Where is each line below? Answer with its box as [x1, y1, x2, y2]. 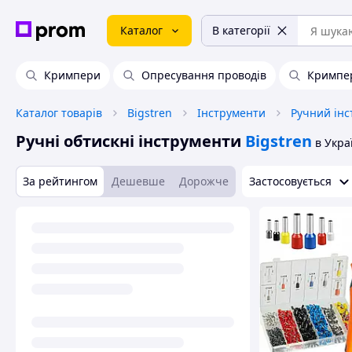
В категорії [212, 23, 270, 38]
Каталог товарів [16, 105, 102, 120]
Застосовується [249, 174, 332, 189]
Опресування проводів [141, 68, 266, 82]
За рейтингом [23, 174, 97, 189]
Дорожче [179, 174, 229, 189]
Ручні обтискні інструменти [16, 130, 241, 152]
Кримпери [44, 68, 101, 82]
